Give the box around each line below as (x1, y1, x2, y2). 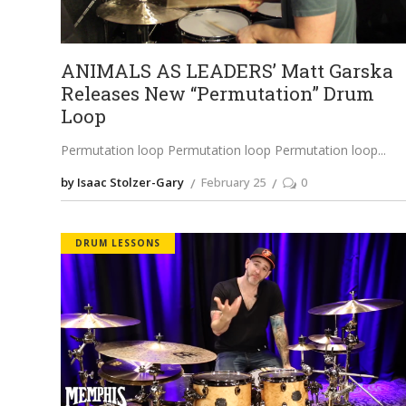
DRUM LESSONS (75, 237, 161, 250)
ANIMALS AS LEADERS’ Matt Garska (61, 58, 394, 84)
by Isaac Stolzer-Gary (61, 174, 185, 191)
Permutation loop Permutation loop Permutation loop (61, 141, 379, 159)
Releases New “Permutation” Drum (61, 81, 375, 107)
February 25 (201, 174, 266, 191)
